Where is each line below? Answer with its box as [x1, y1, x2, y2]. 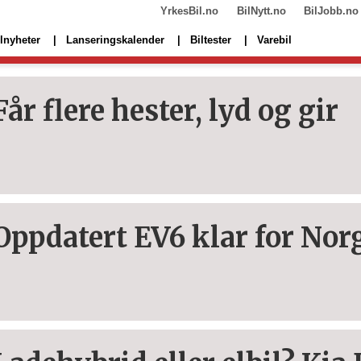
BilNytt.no [236, 5, 286, 17]
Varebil [257, 33, 292, 46]
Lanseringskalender [66, 33, 164, 46]
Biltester [190, 33, 231, 46]
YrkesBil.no [160, 5, 219, 17]
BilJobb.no [303, 5, 359, 17]
